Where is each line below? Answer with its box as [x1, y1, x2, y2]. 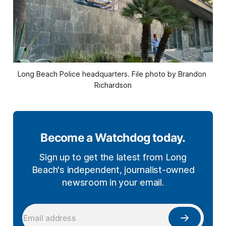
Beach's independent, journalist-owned [31, 164, 195, 176]
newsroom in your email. [62, 177, 164, 188]
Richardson [94, 81, 132, 90]
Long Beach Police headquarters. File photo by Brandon [18, 70, 206, 79]
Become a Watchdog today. [40, 131, 186, 145]
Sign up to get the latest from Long [39, 152, 187, 163]
